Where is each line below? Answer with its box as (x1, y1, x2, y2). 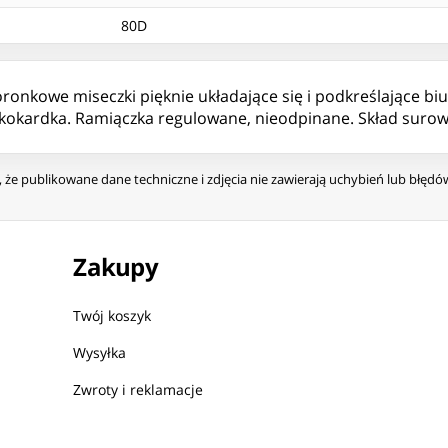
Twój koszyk (73, 306, 152, 326)
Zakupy (73, 250, 159, 284)
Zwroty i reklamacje (73, 380, 204, 400)
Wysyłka (73, 343, 127, 363)
